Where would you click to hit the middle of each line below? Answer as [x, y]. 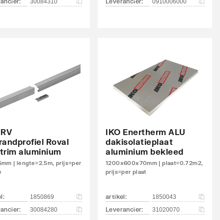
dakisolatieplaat [139, 141]
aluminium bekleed [145, 151]
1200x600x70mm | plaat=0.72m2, [154, 163]
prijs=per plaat [126, 171]
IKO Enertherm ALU [146, 132]
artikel [115, 196]
